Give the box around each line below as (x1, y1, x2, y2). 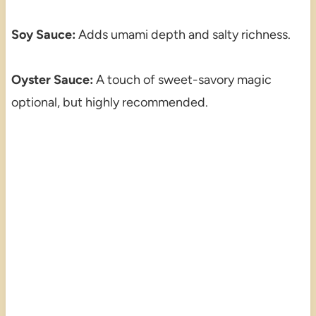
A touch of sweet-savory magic (92, 71, 272, 87)
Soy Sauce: (11, 26, 75, 42)
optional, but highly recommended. (11, 94, 208, 110)
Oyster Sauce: (11, 71, 93, 87)
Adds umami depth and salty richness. (75, 26, 291, 42)
